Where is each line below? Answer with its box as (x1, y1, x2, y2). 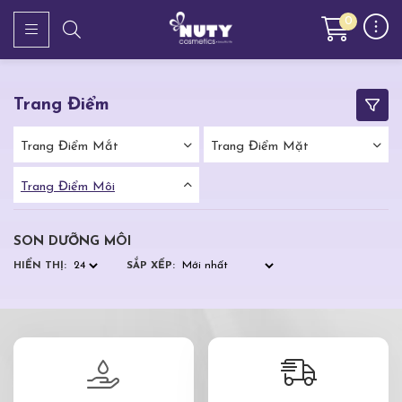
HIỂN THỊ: (13, 259, 66, 271)
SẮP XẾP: (127, 259, 176, 271)
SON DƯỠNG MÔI (13, 235, 131, 249)
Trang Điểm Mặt (210, 139, 309, 153)
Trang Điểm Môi (21, 179, 115, 194)
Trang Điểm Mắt (21, 139, 118, 153)
